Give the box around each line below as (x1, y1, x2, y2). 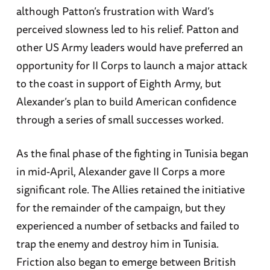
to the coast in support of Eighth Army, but (16, 75, 221, 92)
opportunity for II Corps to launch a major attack (16, 57, 247, 74)
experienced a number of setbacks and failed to (16, 216, 239, 234)
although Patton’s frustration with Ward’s (16, 2, 214, 20)
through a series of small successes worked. (16, 111, 226, 128)
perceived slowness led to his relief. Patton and (16, 20, 239, 38)
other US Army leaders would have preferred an (16, 39, 243, 56)
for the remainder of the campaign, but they (16, 198, 225, 216)
